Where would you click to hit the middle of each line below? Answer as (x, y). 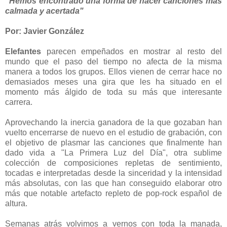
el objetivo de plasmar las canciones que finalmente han (113, 142)
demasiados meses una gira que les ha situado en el (113, 82)
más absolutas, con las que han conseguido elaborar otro (113, 183)
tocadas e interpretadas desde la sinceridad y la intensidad (113, 173)
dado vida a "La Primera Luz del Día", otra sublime (113, 153)
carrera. (20, 102)
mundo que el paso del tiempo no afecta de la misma (113, 61)
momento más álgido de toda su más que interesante (113, 92)
